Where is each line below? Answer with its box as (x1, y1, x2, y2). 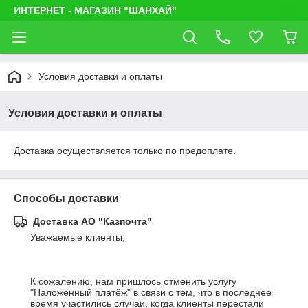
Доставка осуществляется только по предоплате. (14, 145, 236, 156)
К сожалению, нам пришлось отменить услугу (30, 276, 236, 287)
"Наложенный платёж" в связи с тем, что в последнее (30, 287, 272, 298)
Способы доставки (14, 192, 119, 204)
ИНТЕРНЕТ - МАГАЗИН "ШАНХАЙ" (14, 5, 177, 16)
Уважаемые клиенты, (30, 232, 128, 243)
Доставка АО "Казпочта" (33, 216, 152, 227)
